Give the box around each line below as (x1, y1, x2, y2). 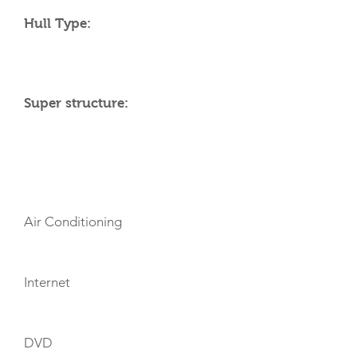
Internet (24, 274, 70, 290)
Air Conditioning (24, 214, 122, 229)
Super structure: (24, 96, 128, 111)
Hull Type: (24, 16, 91, 31)
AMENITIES (24, 171, 93, 186)
